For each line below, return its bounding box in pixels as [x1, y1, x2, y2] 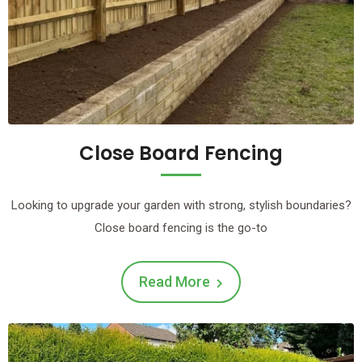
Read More [139, 272, 210, 290]
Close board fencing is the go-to [95, 220, 267, 235]
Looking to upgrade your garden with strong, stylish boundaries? [11, 197, 351, 213]
